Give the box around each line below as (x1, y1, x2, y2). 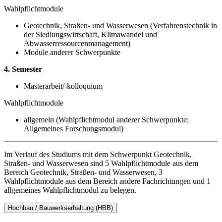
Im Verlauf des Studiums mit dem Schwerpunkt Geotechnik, (4, 150, 192, 159)
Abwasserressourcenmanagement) (24, 39, 130, 48)
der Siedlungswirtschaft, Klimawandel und (24, 30, 157, 39)
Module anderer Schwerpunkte (24, 48, 120, 56)
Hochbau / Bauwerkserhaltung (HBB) (8, 204, 113, 212)
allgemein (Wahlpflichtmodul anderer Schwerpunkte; (24, 115, 189, 124)
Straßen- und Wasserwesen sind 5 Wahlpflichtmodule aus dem (4, 159, 198, 167)
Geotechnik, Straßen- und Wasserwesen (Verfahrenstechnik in (24, 21, 217, 30)
